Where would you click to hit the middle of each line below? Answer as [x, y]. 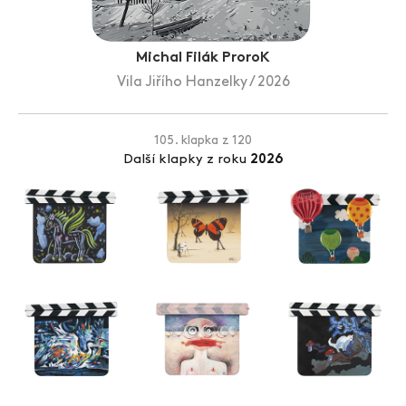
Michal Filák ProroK [203, 58]
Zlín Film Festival [103, 12]
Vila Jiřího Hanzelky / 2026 [203, 83]
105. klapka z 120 [203, 141]
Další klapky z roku [186, 160]
